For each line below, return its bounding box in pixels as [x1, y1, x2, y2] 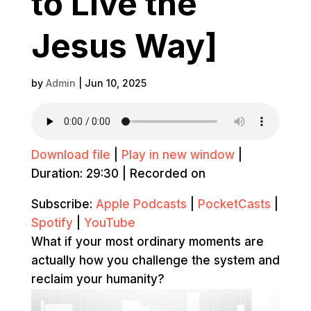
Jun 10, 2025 [84, 77, 146, 90]
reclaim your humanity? [31, 272, 165, 287]
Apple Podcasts [95, 197, 187, 212]
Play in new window [121, 148, 235, 162]
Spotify [31, 216, 73, 230]
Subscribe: [31, 197, 96, 212]
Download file [31, 148, 110, 162]
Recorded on [129, 167, 205, 181]
